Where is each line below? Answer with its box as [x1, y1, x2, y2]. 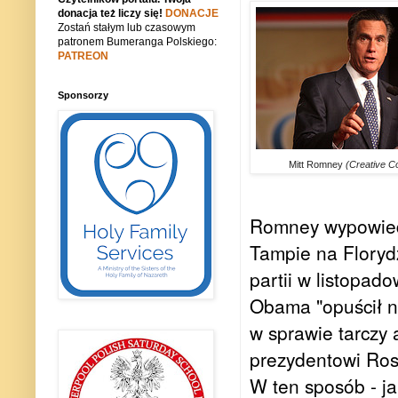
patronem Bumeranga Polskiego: [58, 36, 217, 49]
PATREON [58, 50, 108, 63]
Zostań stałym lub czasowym [58, 21, 195, 35]
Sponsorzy [58, 90, 108, 101]
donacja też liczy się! [58, 7, 165, 20]
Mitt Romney [289, 159, 346, 171]
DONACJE [165, 7, 219, 20]
